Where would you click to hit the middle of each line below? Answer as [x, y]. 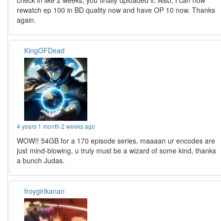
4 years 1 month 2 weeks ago [56, 126]
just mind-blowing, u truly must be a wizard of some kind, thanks [117, 150]
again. [27, 19]
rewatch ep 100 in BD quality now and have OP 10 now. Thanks [116, 10]
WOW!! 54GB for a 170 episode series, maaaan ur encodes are [116, 140]
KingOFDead [45, 50]
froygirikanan [45, 191]
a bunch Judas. [41, 160]
